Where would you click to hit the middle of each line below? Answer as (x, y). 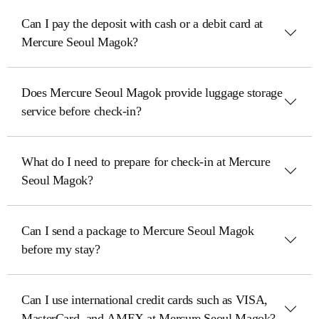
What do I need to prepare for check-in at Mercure (146, 162)
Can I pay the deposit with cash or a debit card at (142, 23)
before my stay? (61, 249)
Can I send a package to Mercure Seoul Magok (138, 231)
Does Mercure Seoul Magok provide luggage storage (152, 93)
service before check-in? (82, 111)
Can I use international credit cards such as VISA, (145, 300)
